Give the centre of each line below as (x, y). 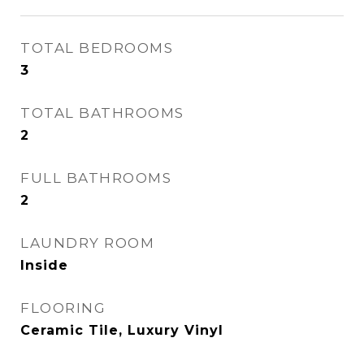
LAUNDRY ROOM (87, 243)
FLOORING (63, 308)
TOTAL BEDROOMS (97, 48)
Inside (44, 265)
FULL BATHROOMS (96, 178)
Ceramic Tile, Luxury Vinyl (122, 330)
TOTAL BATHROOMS (102, 113)
